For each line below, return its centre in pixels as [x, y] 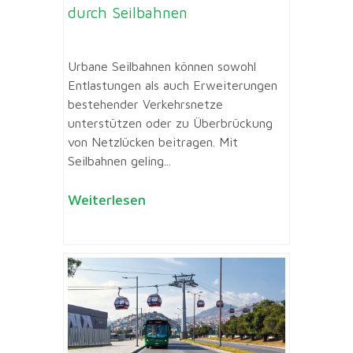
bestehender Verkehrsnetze [145, 104]
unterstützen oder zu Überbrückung [170, 123]
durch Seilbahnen [128, 12]
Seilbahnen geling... [119, 161]
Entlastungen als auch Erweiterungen [173, 85]
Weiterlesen [107, 200]
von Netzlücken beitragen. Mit [153, 142]
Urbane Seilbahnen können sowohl [162, 67]
